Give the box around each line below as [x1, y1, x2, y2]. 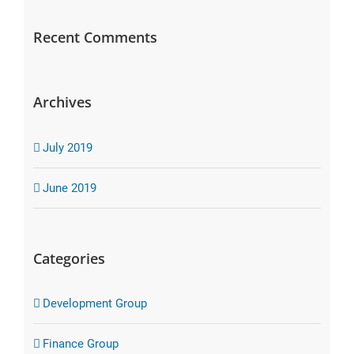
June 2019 [42, 180, 96, 195]
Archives [32, 92, 92, 111]
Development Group [42, 296, 147, 311]
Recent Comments [32, 27, 157, 47]
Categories [32, 248, 105, 268]
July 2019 [42, 140, 92, 155]
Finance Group [42, 337, 119, 352]
